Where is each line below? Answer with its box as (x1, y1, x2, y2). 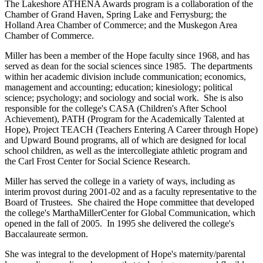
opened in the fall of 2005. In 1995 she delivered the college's (5, 218, 234, 229)
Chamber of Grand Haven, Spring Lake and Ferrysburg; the (5, 9, 227, 20)
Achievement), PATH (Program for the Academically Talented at (5, 114, 244, 124)
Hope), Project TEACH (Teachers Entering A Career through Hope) (5, 124, 258, 135)
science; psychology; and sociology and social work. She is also (5, 93, 243, 103)
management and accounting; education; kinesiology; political (5, 82, 232, 93)
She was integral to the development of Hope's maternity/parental (5, 249, 245, 259)
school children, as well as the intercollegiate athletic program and (5, 146, 247, 156)
